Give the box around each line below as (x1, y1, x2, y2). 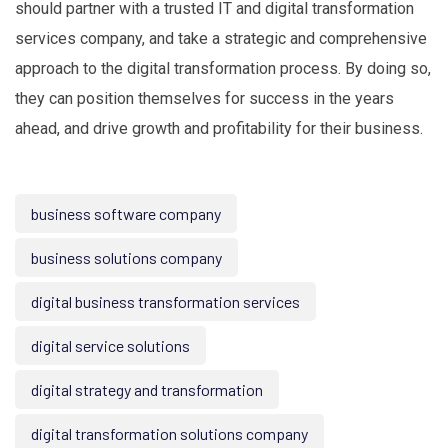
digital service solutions (31, 336, 190, 356)
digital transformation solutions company (31, 424, 308, 444)
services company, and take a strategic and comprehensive (15, 29, 427, 49)
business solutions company (31, 248, 222, 268)
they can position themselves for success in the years (15, 89, 394, 109)
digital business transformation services (31, 292, 300, 312)
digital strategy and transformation (31, 380, 263, 400)
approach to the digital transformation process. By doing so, (15, 59, 431, 79)
